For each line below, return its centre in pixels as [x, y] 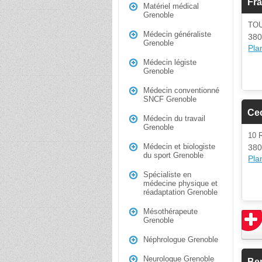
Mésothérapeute [170, 211]
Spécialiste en [167, 175]
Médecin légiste [170, 62]
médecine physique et [180, 183]
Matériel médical [171, 6]
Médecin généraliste [177, 34]
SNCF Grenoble [170, 99]
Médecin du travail [174, 118]
